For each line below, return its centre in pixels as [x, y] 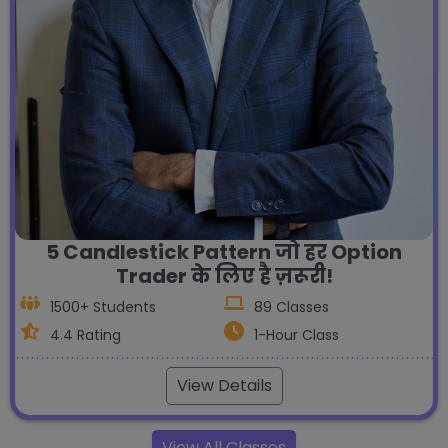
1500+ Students [103, 307]
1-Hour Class [296, 335]
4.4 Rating [85, 335]
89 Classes [291, 307]
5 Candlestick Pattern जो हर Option [224, 252]
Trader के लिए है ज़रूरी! [224, 276]
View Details [224, 386]
